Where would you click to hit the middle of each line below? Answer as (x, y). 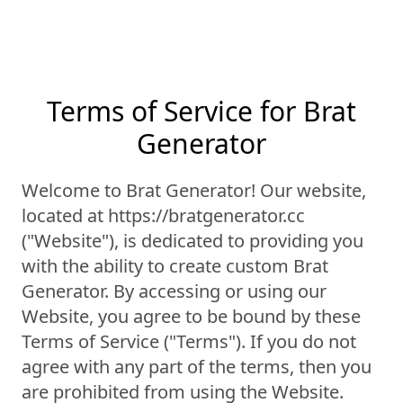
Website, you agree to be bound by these (191, 316)
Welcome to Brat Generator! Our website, (194, 190)
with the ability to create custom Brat (175, 266)
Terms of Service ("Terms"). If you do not (189, 341)
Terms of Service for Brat (201, 111)
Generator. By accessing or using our (174, 291)
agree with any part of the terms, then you (197, 367)
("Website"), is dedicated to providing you (193, 241)
